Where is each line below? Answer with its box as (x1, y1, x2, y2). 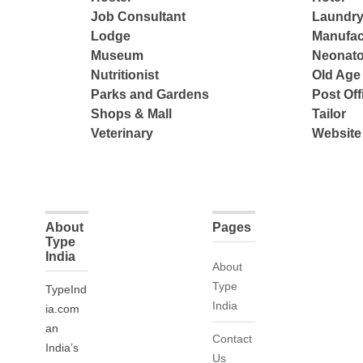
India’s (45, 341, 79, 355)
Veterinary (91, 126, 154, 141)
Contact (212, 332, 253, 346)
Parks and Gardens (91, 88, 210, 102)
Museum (91, 49, 144, 63)
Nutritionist (91, 68, 160, 83)
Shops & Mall (91, 107, 173, 122)
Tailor (311, 107, 346, 122)
